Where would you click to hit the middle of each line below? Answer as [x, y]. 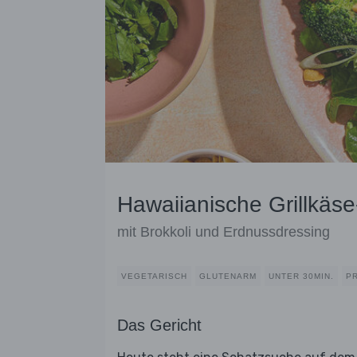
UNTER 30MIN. [301, 277]
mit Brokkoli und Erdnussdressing [224, 232]
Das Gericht [159, 326]
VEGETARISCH [154, 277]
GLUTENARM [228, 277]
